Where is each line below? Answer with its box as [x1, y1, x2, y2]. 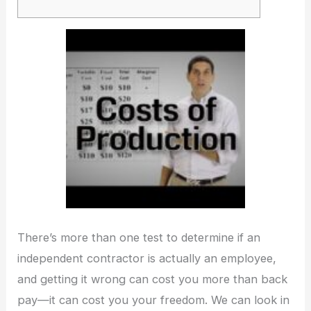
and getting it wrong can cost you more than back [17, 271, 288, 286]
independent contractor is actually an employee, [17, 251, 277, 265]
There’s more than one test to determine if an [17, 230, 261, 244]
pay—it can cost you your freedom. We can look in [17, 292, 290, 307]
